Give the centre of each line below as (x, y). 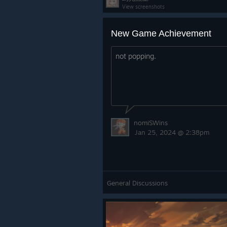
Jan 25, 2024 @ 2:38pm (172, 132)
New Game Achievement (161, 33)
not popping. (136, 56)
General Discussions (137, 183)
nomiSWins (151, 123)
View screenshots (143, 7)
